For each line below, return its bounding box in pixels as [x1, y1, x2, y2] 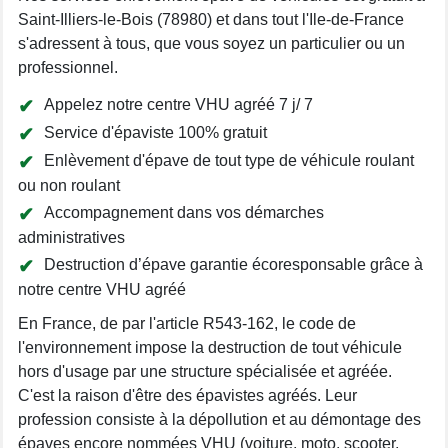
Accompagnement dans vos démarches [44, 203, 324, 221]
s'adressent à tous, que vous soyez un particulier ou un [18, 34, 405, 52]
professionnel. [18, 58, 118, 76]
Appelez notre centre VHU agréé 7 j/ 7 [44, 95, 313, 113]
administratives [18, 228, 125, 246]
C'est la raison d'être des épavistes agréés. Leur [18, 386, 357, 404]
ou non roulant [18, 176, 120, 194]
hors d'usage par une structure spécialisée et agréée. [18, 362, 392, 380]
